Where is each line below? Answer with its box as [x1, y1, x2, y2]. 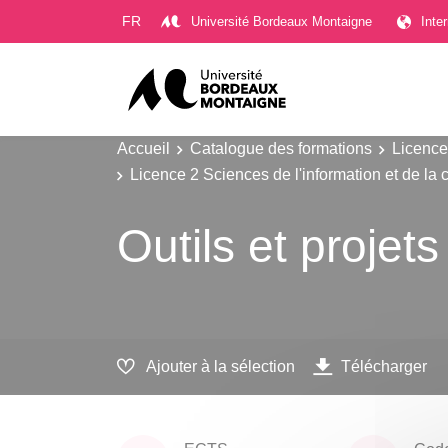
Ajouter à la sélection [146, 357, 295, 376]
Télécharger [341, 357, 427, 376]
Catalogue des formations [190, 139, 372, 157]
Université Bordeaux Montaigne [191, 13, 372, 29]
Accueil [117, 139, 170, 157]
